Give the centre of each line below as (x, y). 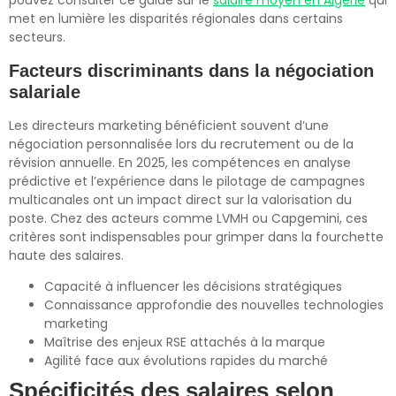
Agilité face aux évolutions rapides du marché (186, 360)
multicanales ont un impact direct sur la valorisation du (180, 199)
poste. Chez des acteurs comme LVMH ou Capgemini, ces (188, 218)
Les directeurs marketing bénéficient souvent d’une (169, 125)
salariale (45, 91)
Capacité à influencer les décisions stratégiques (193, 286)
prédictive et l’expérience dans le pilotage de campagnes (187, 181)
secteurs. (37, 38)
